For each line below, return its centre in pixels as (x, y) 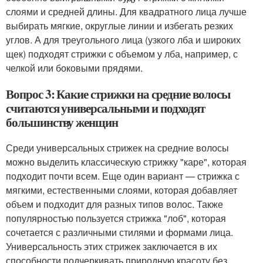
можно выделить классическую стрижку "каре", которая (126, 162)
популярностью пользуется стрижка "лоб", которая (116, 218)
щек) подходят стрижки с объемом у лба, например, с (122, 54)
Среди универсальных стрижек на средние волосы (117, 148)
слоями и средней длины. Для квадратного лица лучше (126, 11)
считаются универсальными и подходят (106, 108)
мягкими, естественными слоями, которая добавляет (122, 190)
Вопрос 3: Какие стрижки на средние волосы (118, 94)
